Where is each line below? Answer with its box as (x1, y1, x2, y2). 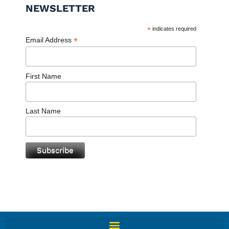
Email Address (26, 36, 74, 44)
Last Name (26, 107, 61, 116)
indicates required (151, 26, 197, 32)
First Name (26, 72, 61, 80)
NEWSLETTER (26, 3, 95, 15)
